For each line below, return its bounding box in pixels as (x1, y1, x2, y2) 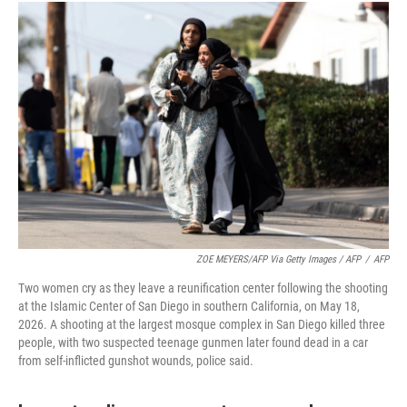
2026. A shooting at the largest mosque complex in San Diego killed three (18, 317, 385, 332)
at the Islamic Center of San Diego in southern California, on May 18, (18, 299, 360, 313)
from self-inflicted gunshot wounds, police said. (18, 353, 253, 368)
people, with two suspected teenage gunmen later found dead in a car (18, 335, 368, 350)
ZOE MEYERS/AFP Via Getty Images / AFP (196, 253, 361, 265)
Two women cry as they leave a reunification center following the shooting (18, 281, 388, 295)
